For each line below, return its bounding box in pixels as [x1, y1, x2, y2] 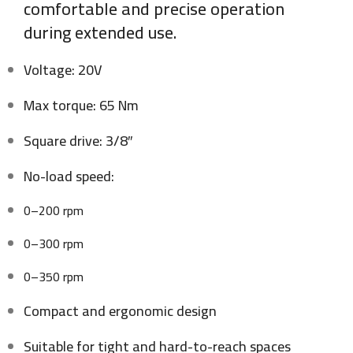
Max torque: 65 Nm [24, 91, 139, 118]
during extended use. [24, 15, 176, 49]
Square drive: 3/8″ [24, 127, 132, 154]
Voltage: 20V [24, 56, 102, 83]
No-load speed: [24, 162, 114, 189]
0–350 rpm [24, 264, 84, 288]
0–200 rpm [24, 198, 84, 222]
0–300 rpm [24, 231, 84, 255]
